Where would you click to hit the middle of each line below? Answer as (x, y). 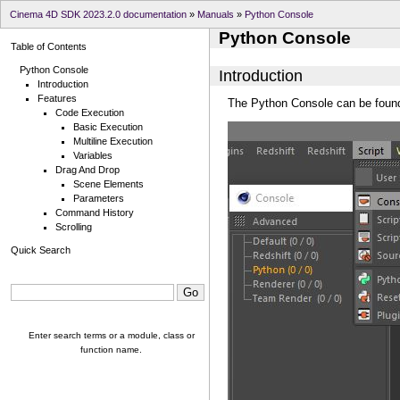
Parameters (99, 198)
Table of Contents (49, 46)
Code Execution (90, 112)
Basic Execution (108, 127)
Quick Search (41, 250)
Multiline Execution (113, 141)
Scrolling (74, 227)
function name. (111, 349)
